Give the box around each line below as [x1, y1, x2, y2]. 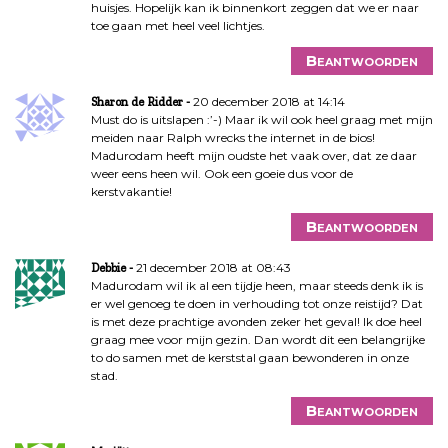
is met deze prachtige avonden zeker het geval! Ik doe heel [90, 314, 422, 330]
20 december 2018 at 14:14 [192, 94, 345, 110]
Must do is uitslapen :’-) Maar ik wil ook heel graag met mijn [90, 112, 433, 128]
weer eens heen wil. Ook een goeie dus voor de [90, 166, 353, 182]
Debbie [90, 261, 126, 276]
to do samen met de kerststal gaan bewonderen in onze [90, 350, 409, 366]
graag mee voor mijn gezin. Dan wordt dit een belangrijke [90, 332, 425, 348]
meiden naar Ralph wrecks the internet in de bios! [90, 130, 375, 146]
